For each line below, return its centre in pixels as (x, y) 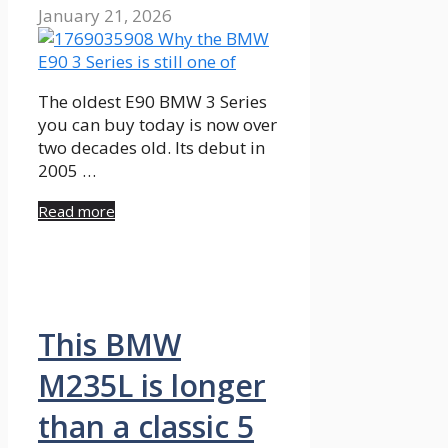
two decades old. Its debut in (151, 148)
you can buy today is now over (157, 125)
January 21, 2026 (105, 16)
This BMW (109, 344)
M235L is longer (152, 385)
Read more (76, 211)
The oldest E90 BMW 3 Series (152, 102)
